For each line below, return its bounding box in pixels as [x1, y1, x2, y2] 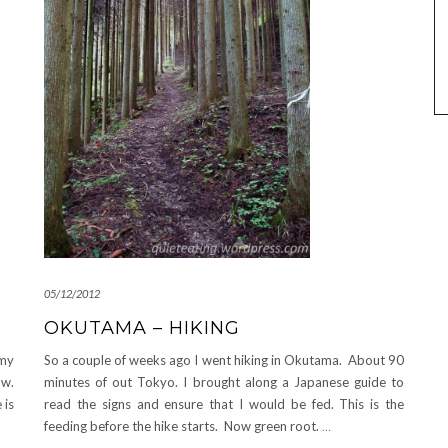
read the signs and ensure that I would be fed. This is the [44, 395, 404, 412]
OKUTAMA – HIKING [44, 316, 240, 339]
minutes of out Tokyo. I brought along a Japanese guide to [44, 373, 404, 390]
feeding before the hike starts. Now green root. [44, 417, 322, 434]
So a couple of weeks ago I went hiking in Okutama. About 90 [44, 351, 404, 368]
